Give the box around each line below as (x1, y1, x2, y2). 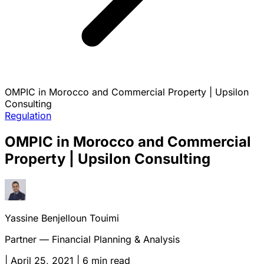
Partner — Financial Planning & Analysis (5, 233, 180, 245)
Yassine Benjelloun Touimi (5, 212, 119, 224)
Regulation (5, 110, 51, 121)
